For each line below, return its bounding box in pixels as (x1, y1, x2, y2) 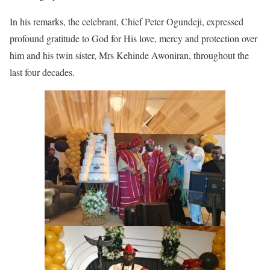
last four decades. (10, 66, 75, 78)
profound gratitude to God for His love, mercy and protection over (10, 32, 257, 45)
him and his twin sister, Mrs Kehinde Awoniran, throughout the (10, 49, 249, 61)
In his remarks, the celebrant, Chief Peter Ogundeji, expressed (10, 15, 243, 28)
